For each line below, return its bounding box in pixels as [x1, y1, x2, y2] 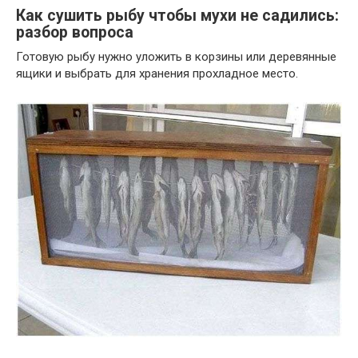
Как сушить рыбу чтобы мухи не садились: [16, 6, 339, 26]
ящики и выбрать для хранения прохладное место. [16, 66, 298, 82]
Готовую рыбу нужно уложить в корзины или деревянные [16, 50, 336, 65]
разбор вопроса [16, 23, 133, 42]
